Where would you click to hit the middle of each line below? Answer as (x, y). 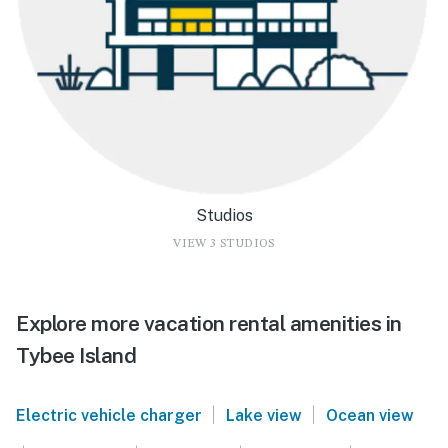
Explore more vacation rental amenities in (209, 323)
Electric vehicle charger (109, 415)
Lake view (263, 415)
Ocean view (369, 415)
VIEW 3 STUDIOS (224, 243)
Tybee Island (76, 355)
